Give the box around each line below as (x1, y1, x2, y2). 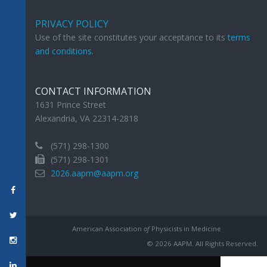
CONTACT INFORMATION (35, 85, 151, 98)
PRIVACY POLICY (35, 17, 108, 31)
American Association (72, 224, 144, 234)
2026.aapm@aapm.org (51, 167, 138, 179)
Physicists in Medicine (150, 224, 221, 234)
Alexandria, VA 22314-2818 (35, 113, 138, 125)
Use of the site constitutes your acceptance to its (35, 32, 228, 44)
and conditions (35, 45, 92, 57)
